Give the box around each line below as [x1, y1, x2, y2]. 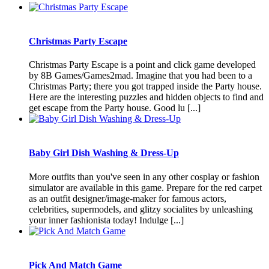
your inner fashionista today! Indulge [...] [29, 214, 184, 225]
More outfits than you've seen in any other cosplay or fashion [29, 171, 259, 182]
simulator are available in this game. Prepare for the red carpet [29, 182, 262, 193]
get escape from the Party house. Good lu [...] [29, 103, 201, 113]
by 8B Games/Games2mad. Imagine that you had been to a [29, 70, 252, 81]
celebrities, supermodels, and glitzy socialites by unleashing [29, 204, 253, 214]
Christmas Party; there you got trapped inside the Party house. [29, 81, 262, 92]
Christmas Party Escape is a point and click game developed [29, 59, 256, 70]
